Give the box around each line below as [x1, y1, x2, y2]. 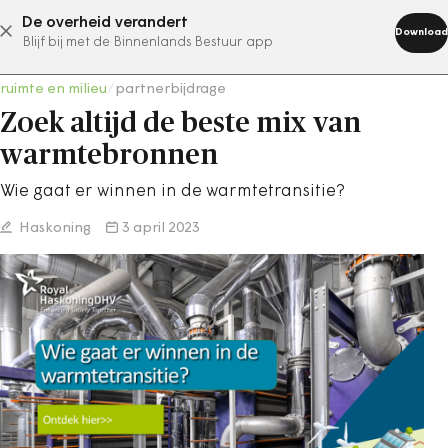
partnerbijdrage [115, 82, 226, 97]
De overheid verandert [22, 15, 188, 31]
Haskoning [16, 221, 91, 236]
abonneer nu [149, 23, 249, 39]
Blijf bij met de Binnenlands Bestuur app [22, 36, 273, 49]
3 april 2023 [122, 221, 200, 236]
